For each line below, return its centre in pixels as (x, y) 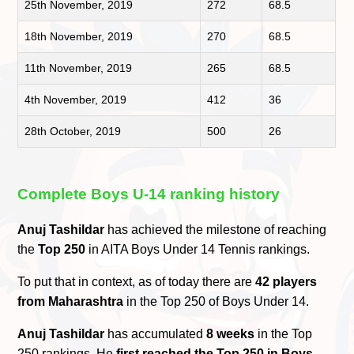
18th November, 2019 (79, 36)
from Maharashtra (71, 302)
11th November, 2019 (79, 68)
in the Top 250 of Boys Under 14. (217, 302)
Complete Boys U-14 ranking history (149, 194)
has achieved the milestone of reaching (216, 230)
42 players (286, 282)
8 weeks (231, 334)
